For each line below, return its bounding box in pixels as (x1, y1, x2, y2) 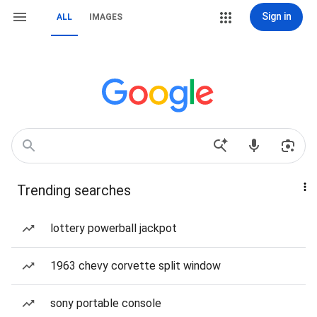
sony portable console (50, 296, 161, 310)
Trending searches (17, 182, 131, 199)
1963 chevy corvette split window (50, 259, 221, 272)
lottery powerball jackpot (50, 221, 177, 235)
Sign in (261, 11, 292, 22)
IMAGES (89, 12, 122, 22)
